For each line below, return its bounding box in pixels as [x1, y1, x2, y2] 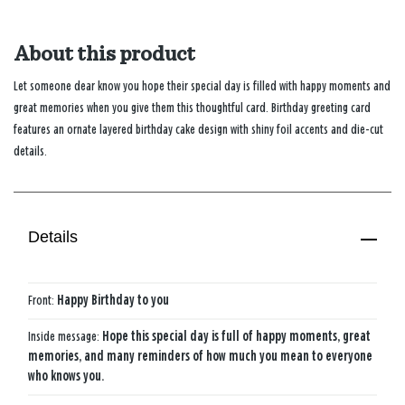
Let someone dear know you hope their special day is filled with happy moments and [14, 79, 391, 93]
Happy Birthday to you [57, 293, 169, 307]
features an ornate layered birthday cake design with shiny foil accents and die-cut [14, 122, 383, 137]
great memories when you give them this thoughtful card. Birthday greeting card [14, 100, 371, 115]
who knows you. [28, 369, 104, 383]
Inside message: [28, 329, 102, 344]
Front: [28, 293, 57, 307]
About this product [14, 42, 195, 65]
